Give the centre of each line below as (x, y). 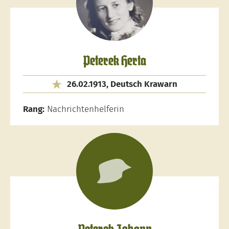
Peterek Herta (114, 62)
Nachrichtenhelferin (84, 109)
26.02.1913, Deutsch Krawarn (122, 84)
